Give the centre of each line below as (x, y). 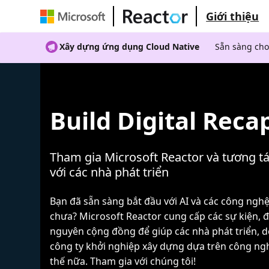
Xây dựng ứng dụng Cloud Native (130, 47)
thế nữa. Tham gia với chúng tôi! (123, 261)
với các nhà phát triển (110, 172)
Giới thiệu (233, 16)
